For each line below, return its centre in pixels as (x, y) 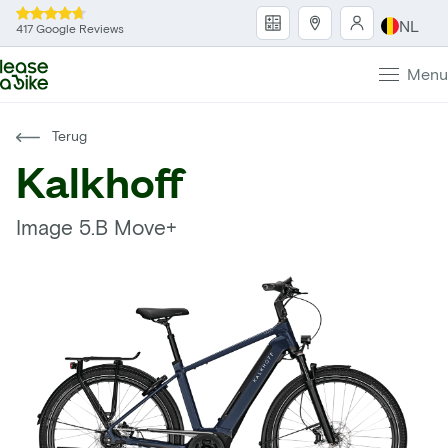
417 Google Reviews (70, 28)
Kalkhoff (99, 181)
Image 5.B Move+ (96, 227)
